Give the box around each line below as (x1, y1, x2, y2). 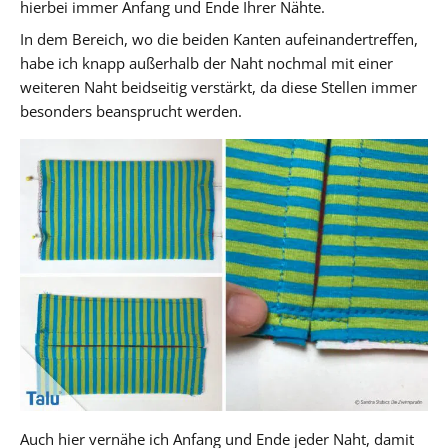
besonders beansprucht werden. (20, 100, 242, 121)
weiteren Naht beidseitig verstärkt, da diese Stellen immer (20, 76, 417, 97)
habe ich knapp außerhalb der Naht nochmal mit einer (20, 52, 393, 73)
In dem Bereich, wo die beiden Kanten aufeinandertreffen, (20, 28, 418, 49)
